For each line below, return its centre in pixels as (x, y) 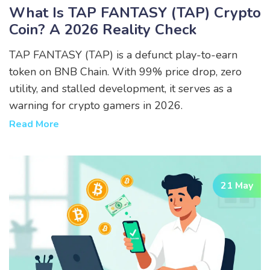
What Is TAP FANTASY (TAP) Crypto (135, 12)
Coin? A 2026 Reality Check (103, 29)
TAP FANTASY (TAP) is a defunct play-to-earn (123, 55)
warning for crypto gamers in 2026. (96, 105)
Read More (34, 124)
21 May (237, 185)
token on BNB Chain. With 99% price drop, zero (125, 71)
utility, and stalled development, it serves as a (121, 88)
